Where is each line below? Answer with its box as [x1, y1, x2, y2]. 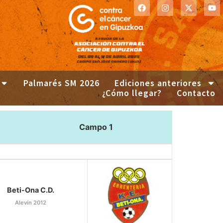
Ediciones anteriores [114, 77, 202, 89]
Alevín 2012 [15, 199, 46, 206]
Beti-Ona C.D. [7, 185, 54, 194]
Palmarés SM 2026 [23, 77, 100, 89]
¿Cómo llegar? [102, 87, 162, 99]
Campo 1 [79, 121, 113, 132]
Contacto [177, 87, 216, 99]
